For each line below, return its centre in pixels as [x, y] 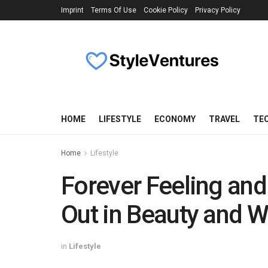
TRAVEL [224, 119]
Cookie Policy [166, 10]
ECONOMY [175, 119]
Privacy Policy [218, 10]
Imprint [72, 10]
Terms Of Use [114, 10]
